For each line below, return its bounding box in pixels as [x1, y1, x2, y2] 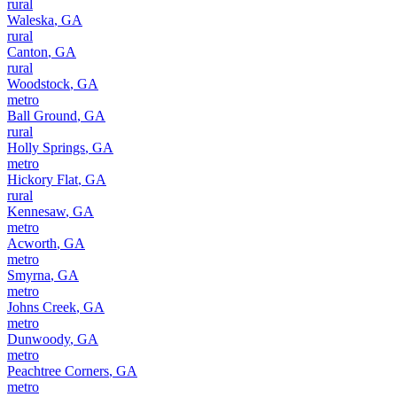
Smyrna [7, 267, 51, 283]
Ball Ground [7, 107, 77, 123]
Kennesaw [7, 203, 66, 219]
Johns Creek [7, 299, 76, 315]
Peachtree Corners [7, 362, 109, 378]
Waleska [7, 12, 54, 27]
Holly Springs [7, 139, 85, 155]
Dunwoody [7, 331, 70, 346]
